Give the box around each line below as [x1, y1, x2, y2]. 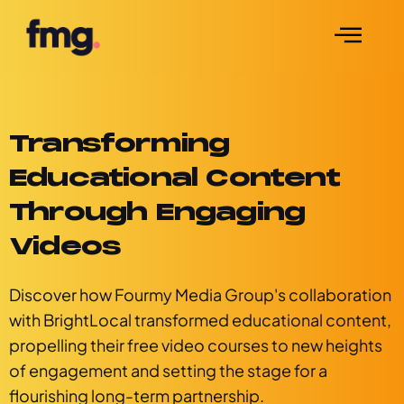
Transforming [9, 129, 230, 159]
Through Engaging [9, 197, 306, 227]
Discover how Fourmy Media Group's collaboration [9, 284, 391, 305]
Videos [9, 232, 122, 262]
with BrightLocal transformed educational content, [9, 309, 391, 330]
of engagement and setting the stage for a [9, 360, 327, 381]
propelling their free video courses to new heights [9, 335, 382, 355]
